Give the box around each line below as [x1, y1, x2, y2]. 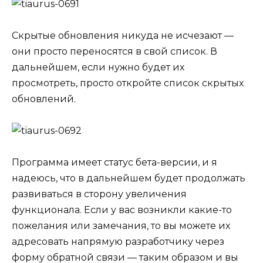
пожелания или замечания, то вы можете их [12, 220, 230, 232]
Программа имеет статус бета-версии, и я [12, 157, 217, 168]
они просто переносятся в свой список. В [12, 45, 217, 57]
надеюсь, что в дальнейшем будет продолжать [12, 173, 245, 184]
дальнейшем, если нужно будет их [12, 61, 184, 73]
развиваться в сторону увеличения [12, 188, 187, 200]
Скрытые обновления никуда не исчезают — [12, 29, 234, 41]
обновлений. [12, 93, 76, 104]
